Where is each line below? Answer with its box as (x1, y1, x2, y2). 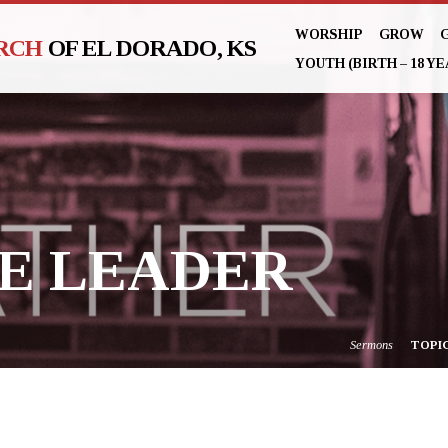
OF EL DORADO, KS (47, 35, 257, 61)
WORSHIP (295, 27, 363, 42)
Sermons (350, 338, 394, 353)
